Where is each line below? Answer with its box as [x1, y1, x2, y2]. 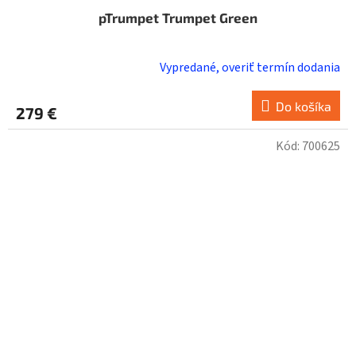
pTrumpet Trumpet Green [99, 10, 257, 26]
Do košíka [276, 99, 331, 114]
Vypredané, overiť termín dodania [160, 59, 340, 77]
